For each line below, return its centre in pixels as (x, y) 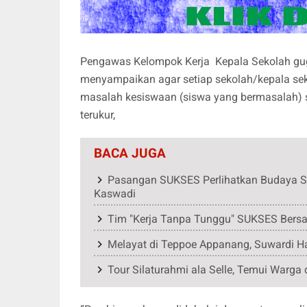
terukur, (98, 115)
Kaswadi (115, 194)
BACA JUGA (130, 153)
